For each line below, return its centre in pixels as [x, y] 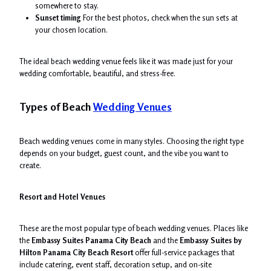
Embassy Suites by [211, 240]
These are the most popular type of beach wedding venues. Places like [134, 228]
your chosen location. [71, 29]
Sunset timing [58, 17]
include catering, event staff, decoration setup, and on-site [116, 264]
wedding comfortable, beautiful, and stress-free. [97, 73]
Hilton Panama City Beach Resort [76, 252]
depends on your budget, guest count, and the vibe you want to [124, 153]
